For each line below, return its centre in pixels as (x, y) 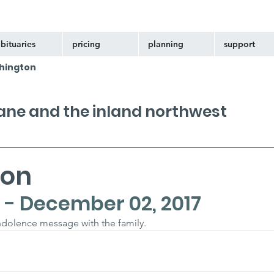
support (239, 44)
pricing (86, 44)
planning (166, 44)
